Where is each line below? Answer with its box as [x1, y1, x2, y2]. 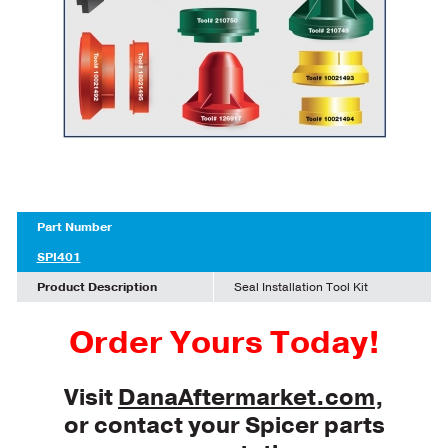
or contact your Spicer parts [63, 409, 385, 441]
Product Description [36, 278, 157, 295]
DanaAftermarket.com [118, 381, 375, 413]
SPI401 [36, 248, 81, 265]
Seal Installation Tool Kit [233, 278, 368, 295]
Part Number [36, 218, 112, 235]
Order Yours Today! [68, 321, 380, 365]
